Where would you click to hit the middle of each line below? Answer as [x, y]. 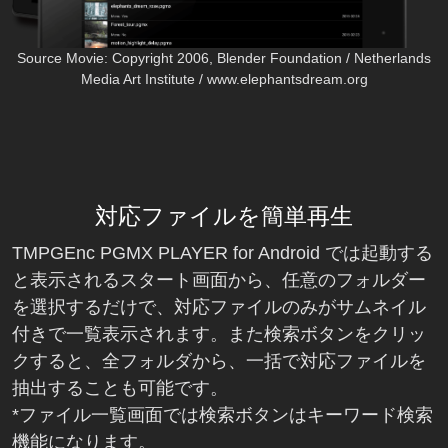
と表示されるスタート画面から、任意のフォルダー [219, 279]
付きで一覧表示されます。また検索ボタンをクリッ [219, 333]
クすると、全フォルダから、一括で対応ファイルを [219, 360]
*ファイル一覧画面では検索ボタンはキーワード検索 [222, 414]
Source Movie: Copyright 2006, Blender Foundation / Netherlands [224, 57]
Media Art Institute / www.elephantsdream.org [224, 78]
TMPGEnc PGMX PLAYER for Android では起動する [222, 252]
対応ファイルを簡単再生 [224, 215]
